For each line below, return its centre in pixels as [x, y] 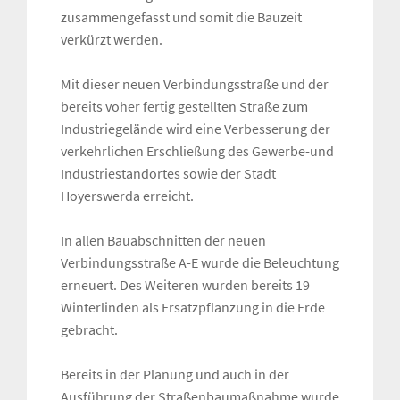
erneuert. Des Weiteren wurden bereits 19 [185, 285]
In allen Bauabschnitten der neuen [163, 241]
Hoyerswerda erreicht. [127, 196]
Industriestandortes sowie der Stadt [168, 174]
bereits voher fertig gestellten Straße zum [184, 107]
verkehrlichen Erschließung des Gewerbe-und [197, 151]
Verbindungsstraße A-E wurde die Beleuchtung [200, 263]
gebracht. [89, 330]
